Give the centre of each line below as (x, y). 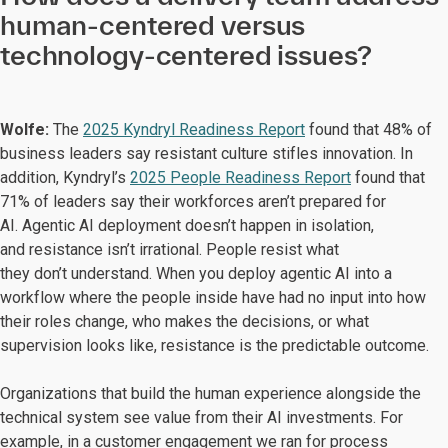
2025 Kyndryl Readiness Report (194, 129)
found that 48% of (368, 129)
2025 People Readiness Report (240, 177)
